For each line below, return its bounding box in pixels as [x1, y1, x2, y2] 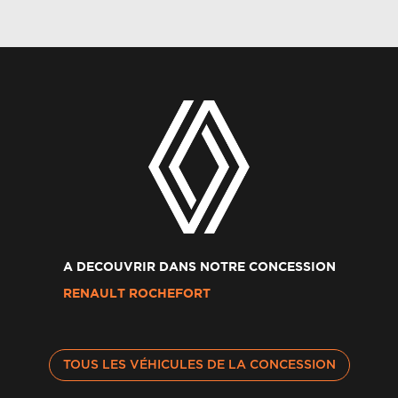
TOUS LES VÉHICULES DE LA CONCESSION [62, 359, 336, 371]
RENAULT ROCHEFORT [62, 289, 211, 299]
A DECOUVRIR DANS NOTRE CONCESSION [62, 262, 336, 273]
